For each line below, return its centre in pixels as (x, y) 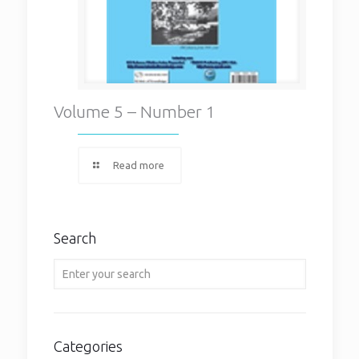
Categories (88, 346)
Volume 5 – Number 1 (134, 111)
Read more (138, 165)
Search (75, 238)
